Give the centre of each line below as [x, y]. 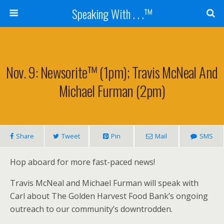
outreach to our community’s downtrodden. [91, 209]
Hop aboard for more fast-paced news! [82, 162]
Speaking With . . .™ [112, 13]
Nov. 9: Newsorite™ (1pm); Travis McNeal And [112, 72]
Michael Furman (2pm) [112, 90]
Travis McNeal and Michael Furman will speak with [104, 183]
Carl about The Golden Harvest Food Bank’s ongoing [109, 196]
